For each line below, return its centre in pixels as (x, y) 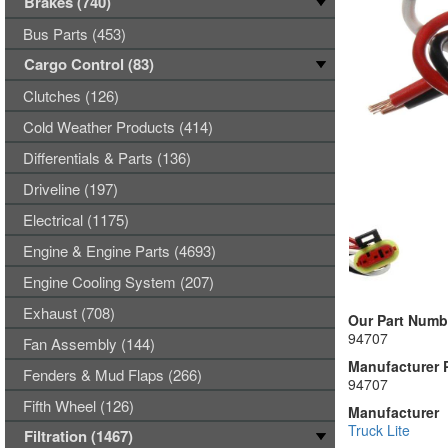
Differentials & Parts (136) (107, 157)
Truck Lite (378, 430)
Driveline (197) (70, 188)
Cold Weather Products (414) (118, 126)
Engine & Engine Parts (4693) (119, 250)
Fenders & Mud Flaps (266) (112, 374)
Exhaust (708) (69, 312)
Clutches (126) (71, 95)
